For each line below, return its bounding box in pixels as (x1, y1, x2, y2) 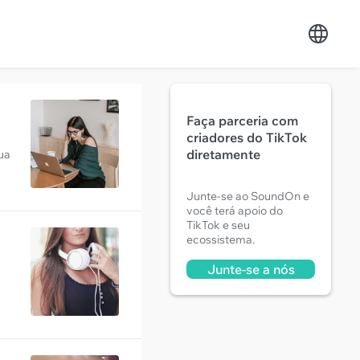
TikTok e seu (186, 218, 250, 232)
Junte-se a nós (207, 261, 295, 277)
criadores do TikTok (186, 129, 307, 145)
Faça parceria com (186, 112, 298, 129)
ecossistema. (186, 232, 255, 247)
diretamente (186, 146, 260, 162)
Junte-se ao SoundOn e (186, 189, 309, 203)
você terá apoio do (186, 203, 283, 218)
